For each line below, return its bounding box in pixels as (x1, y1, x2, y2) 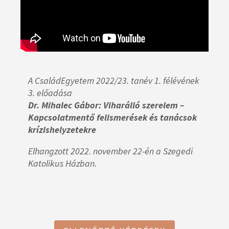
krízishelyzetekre (28, 124, 96, 136)
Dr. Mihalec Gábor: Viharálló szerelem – (28, 99, 184, 111)
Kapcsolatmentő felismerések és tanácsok (28, 111, 197, 124)
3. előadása (28, 87, 72, 99)
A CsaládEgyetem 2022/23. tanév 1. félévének (28, 75, 199, 87)
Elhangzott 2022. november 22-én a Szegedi (28, 145, 193, 157)
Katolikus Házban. (28, 157, 97, 170)
